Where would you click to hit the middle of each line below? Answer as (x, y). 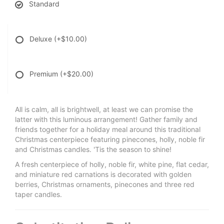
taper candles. (38, 194)
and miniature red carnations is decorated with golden (103, 174)
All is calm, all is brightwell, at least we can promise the (104, 109)
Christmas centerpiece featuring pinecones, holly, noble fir (110, 139)
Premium (45, 74)
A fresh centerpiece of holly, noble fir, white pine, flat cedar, (112, 164)
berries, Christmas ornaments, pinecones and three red (105, 184)
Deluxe (42, 39)
